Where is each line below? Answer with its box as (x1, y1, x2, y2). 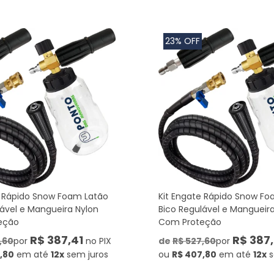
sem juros (67, 248, 108, 261)
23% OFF (165, 35, 200, 47)
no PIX (83, 235, 111, 247)
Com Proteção (158, 216, 221, 228)
